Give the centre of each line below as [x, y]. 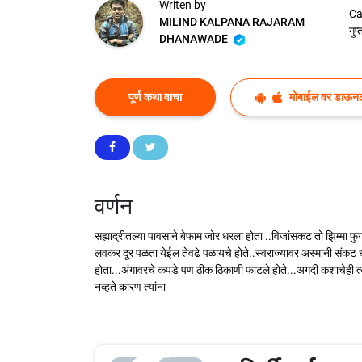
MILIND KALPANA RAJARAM [232, 22]
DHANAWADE [195, 39]
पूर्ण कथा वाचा [155, 97]
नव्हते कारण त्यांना [130, 287]
